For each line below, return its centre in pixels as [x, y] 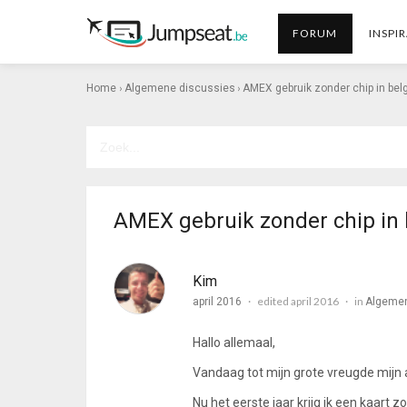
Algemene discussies [180, 88]
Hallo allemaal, [234, 342]
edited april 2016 [298, 301]
